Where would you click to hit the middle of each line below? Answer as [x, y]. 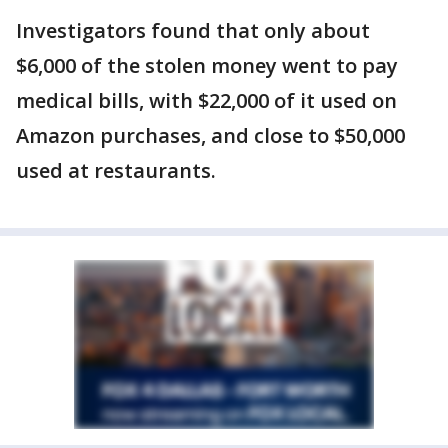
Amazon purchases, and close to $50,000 [210, 136]
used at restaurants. [116, 171]
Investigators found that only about [193, 31]
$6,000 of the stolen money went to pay [207, 66]
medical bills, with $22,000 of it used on [206, 101]
